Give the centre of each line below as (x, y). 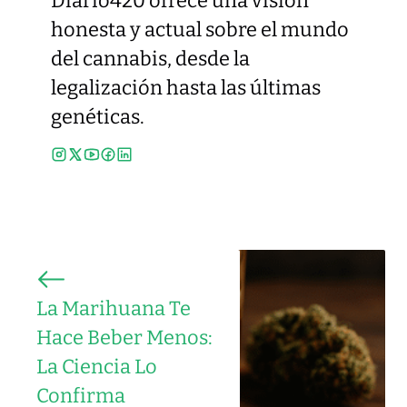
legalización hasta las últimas (186, 89)
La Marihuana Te (114, 308)
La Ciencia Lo (97, 367)
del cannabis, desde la (150, 60)
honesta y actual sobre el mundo (200, 30)
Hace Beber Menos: (124, 338)
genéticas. (98, 118)
